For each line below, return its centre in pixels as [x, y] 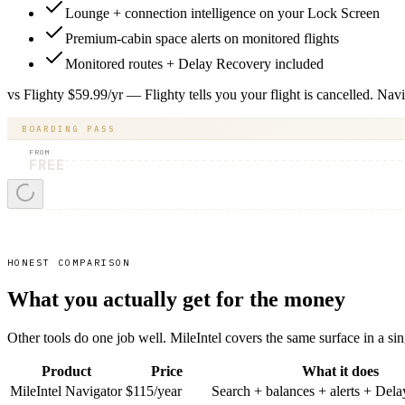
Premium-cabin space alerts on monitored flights [202, 38]
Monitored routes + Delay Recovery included [194, 63]
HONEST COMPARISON [69, 262]
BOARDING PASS [69, 128]
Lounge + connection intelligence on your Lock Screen [222, 13]
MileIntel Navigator [66, 391]
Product [66, 371]
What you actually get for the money [176, 299]
